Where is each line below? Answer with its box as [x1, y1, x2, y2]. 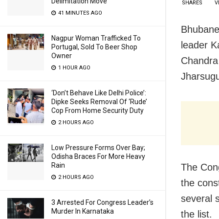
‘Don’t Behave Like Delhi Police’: [51, 89, 146, 97]
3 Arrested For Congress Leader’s [51, 198, 153, 206]
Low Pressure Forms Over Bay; [51, 144, 145, 152]
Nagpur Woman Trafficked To [51, 34, 141, 42]
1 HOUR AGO [57, 65, 90, 71]
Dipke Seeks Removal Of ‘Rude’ [51, 98, 147, 106]
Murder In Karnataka [51, 207, 114, 215]
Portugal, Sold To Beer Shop [51, 43, 137, 51]
